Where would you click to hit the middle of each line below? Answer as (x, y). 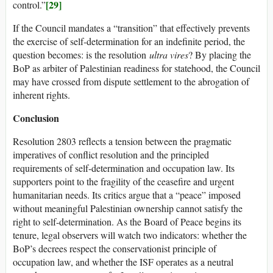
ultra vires (169, 55)
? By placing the (220, 55)
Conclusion (36, 118)
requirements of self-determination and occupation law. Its (124, 168)
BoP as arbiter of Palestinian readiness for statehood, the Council (136, 68)
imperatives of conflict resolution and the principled (111, 155)
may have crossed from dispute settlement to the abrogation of (131, 82)
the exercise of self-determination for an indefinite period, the (129, 41)
